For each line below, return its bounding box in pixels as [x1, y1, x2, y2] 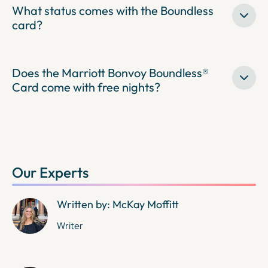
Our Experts [12, 163, 89, 181]
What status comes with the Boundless [12, 2, 214, 18]
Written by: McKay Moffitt [57, 197, 179, 211]
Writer [57, 219, 83, 232]
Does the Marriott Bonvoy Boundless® [12, 65, 209, 80]
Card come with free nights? [12, 79, 160, 95]
